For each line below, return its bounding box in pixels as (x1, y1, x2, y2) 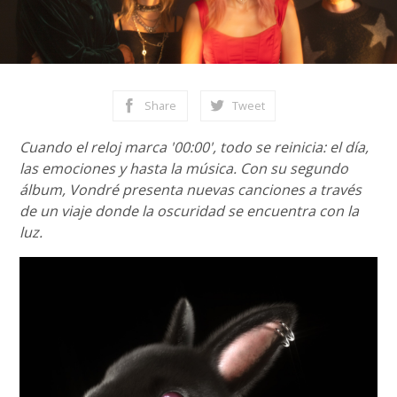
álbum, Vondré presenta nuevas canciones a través (19, 180, 362, 199)
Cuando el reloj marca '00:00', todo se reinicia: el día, (19, 137, 370, 157)
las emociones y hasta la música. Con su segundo (19, 159, 349, 178)
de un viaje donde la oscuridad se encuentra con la (19, 201, 360, 221)
